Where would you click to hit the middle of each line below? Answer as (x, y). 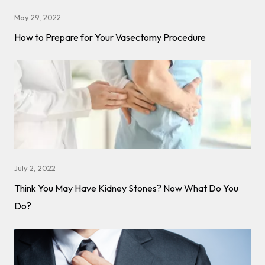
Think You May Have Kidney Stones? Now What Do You (126, 188)
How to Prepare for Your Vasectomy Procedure (110, 38)
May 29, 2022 (38, 17)
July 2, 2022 (35, 168)
